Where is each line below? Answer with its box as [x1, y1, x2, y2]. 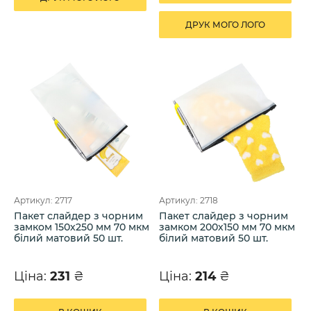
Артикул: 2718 [159, 195, 218, 206]
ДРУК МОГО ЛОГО [185, 19, 265, 30]
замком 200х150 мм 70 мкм [159, 221, 295, 234]
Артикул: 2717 [14, 195, 72, 206]
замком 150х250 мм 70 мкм [14, 221, 149, 234]
